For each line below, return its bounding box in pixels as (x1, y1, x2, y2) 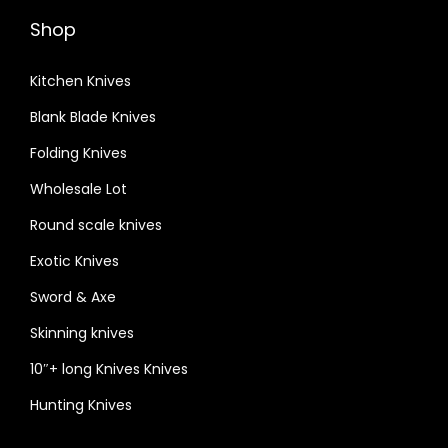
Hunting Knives (30, 395, 132, 416)
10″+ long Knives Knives (30, 359, 188, 380)
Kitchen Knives (30, 71, 131, 92)
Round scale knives (30, 215, 162, 236)
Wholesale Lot (30, 179, 127, 200)
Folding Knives (30, 143, 127, 164)
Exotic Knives (30, 251, 119, 272)
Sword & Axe (30, 287, 116, 308)
